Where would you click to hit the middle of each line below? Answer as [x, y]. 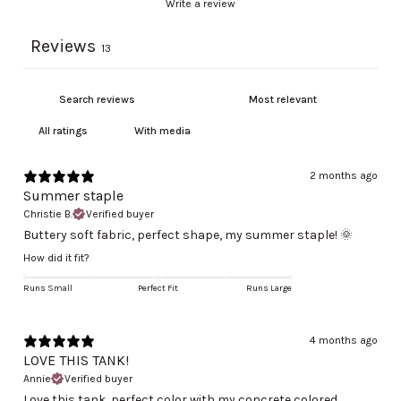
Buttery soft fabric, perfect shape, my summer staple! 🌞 [188, 235]
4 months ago [344, 341]
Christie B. [48, 214]
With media [162, 131]
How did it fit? [56, 258]
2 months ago [344, 176]
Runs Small [48, 289]
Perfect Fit [158, 289]
